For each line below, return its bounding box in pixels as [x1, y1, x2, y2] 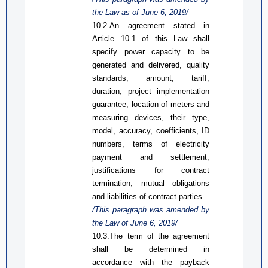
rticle [98, 33, 115, 43]
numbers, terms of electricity [92, 139, 210, 148]
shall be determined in [92, 244, 210, 254]
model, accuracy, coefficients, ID [92, 126, 210, 135]
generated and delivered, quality [92, 60, 210, 69]
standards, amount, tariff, [92, 73, 210, 83]
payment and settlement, [92, 152, 210, 162]
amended [166, 205, 199, 214]
